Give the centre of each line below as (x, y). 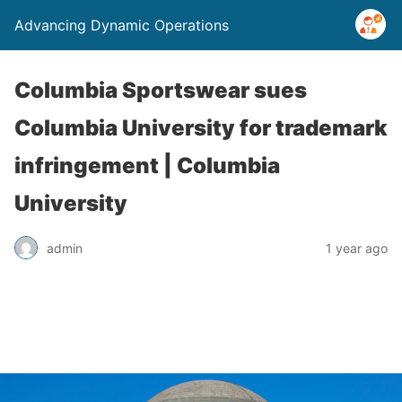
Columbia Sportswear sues (161, 90)
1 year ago (357, 248)
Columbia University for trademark (201, 128)
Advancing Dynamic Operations (122, 25)
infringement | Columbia (147, 166)
